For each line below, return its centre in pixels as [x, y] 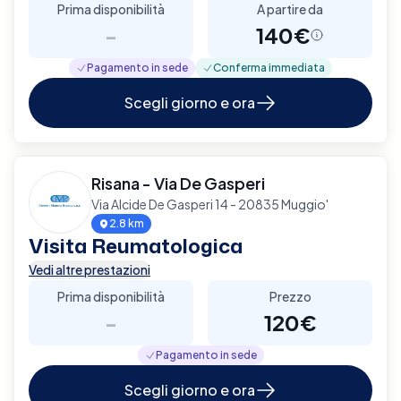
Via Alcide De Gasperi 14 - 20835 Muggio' [210, 204]
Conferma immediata [269, 67]
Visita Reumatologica [136, 245]
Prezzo [290, 296]
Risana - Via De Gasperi [178, 183]
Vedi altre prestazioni [90, 269]
